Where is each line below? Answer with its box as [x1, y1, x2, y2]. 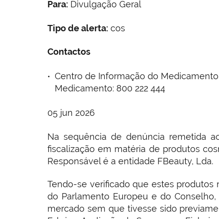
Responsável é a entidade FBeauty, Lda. [47, 156, 213, 167]
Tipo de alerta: [47, 22, 108, 33]
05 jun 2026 [47, 108, 95, 118]
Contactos [47, 46, 90, 57]
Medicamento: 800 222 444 [55, 83, 165, 94]
